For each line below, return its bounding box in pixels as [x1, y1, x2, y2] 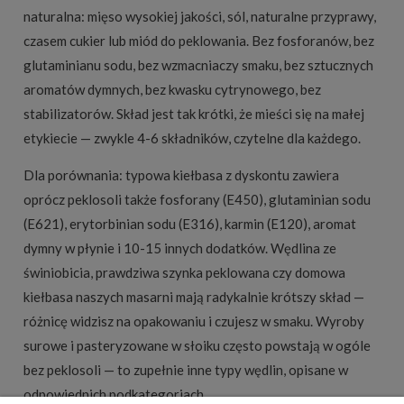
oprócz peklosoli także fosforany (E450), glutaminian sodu [23, 191, 371, 208]
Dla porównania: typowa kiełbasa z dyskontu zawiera [23, 167, 339, 184]
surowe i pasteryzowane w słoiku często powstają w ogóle [23, 337, 371, 354]
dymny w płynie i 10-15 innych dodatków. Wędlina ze [23, 240, 336, 257]
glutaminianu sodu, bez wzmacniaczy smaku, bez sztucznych [23, 57, 373, 74]
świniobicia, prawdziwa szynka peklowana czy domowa [23, 264, 345, 281]
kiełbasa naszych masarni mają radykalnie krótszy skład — [23, 289, 364, 306]
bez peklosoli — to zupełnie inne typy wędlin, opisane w [23, 362, 348, 379]
